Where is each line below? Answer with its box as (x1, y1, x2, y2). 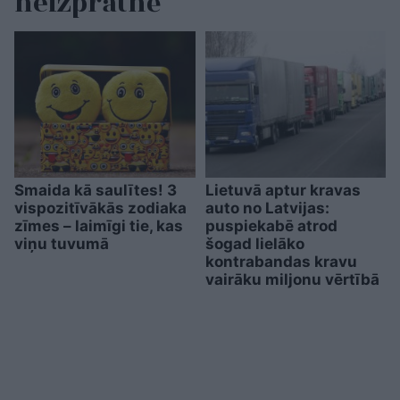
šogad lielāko (204, 235, 304, 254)
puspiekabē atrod (204, 217, 337, 236)
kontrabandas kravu (204, 253, 357, 271)
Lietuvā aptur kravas (204, 181, 361, 200)
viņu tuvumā (14, 235, 109, 254)
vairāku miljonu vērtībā (204, 271, 379, 289)
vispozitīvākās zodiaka (14, 199, 187, 218)
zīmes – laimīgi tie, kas (14, 217, 183, 236)
